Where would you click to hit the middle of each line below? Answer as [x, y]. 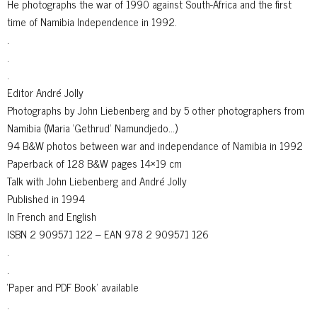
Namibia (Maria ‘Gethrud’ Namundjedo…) [92, 127]
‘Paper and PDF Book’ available [73, 287]
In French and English [52, 216]
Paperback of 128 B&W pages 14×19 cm [94, 163]
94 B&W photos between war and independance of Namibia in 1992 [155, 145]
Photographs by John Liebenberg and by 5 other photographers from [156, 110]
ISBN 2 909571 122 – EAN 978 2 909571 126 [108, 234]
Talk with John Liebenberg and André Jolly [97, 180]
